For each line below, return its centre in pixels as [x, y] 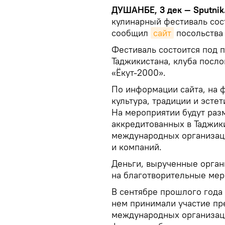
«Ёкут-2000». [139, 73]
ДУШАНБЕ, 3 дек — [152, 10]
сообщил [131, 33]
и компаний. [137, 147]
